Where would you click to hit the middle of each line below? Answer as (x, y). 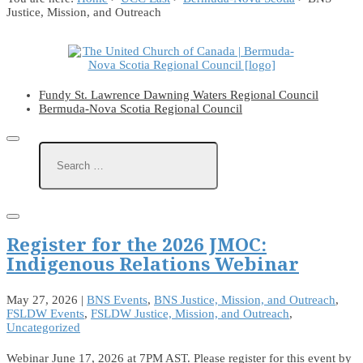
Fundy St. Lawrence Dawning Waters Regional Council (179, 95)
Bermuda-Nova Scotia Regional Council (141, 109)
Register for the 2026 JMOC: (137, 244)
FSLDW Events (45, 314)
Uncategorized (43, 328)
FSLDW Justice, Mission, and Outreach (190, 314)
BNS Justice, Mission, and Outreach (245, 300)
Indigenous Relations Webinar (153, 263)
